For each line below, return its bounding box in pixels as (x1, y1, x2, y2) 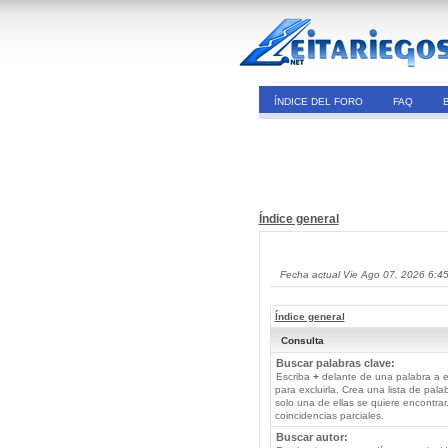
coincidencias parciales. (274, 410, 384, 421)
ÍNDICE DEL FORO (273, 96, 363, 107)
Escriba (275, 371, 313, 382)
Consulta (280, 335, 324, 346)
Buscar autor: (275, 431, 348, 443)
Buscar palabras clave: (275, 357, 395, 369)
